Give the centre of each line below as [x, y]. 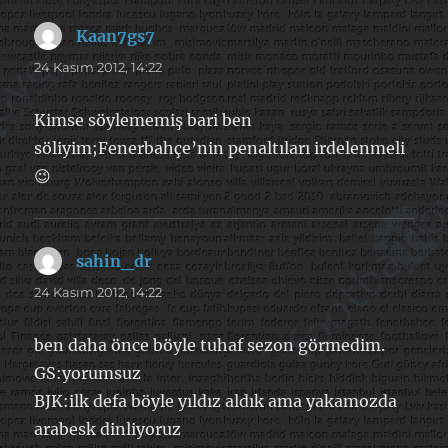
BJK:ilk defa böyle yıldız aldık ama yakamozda [216, 400]
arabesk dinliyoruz [108, 428]
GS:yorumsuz [88, 372]
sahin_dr [114, 260]
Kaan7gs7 [116, 35]
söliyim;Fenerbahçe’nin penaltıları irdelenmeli [220, 147]
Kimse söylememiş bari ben [143, 119]
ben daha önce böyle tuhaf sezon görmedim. [210, 344]
